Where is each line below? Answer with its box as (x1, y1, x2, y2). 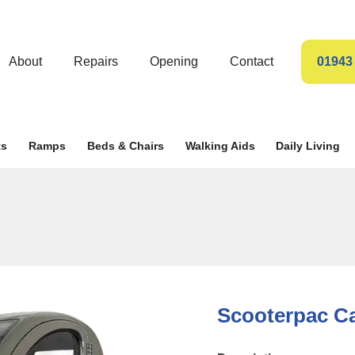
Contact (230, 55, 273, 68)
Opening (150, 55, 198, 68)
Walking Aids (185, 139, 255, 152)
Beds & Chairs (86, 139, 164, 152)
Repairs (74, 55, 118, 68)
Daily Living (276, 139, 341, 152)
